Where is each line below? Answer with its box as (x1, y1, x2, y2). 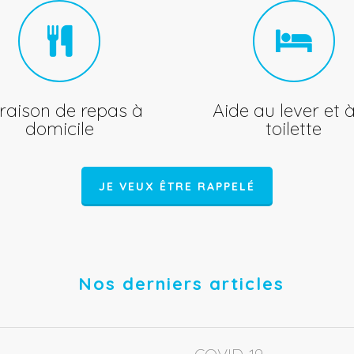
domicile (24, 117, 94, 140)
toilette (265, 117, 322, 140)
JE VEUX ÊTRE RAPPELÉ (99, 179, 255, 194)
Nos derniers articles (77, 273, 284, 295)
